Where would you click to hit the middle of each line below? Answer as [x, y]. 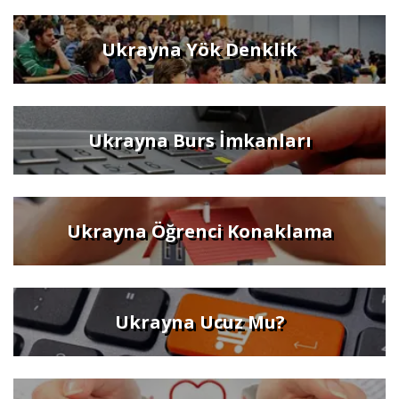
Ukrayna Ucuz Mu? [199, 322]
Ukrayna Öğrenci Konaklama [199, 231]
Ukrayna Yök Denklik [199, 49]
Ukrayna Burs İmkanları [199, 140]
